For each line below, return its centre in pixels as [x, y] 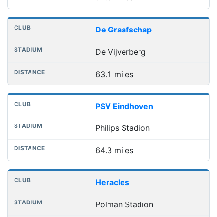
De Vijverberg [120, 52]
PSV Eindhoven [124, 106]
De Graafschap [123, 30]
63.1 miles [114, 74]
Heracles [112, 182]
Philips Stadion [122, 128]
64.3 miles [114, 150]
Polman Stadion [124, 204]
